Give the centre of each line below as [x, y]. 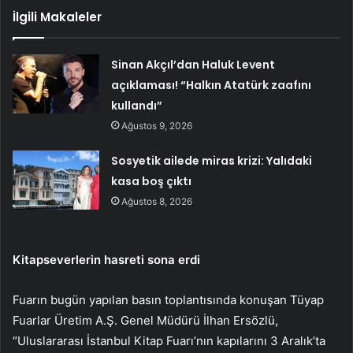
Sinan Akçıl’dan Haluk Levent [193, 65]
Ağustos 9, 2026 [157, 126]
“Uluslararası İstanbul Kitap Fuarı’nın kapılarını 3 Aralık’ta [169, 341]
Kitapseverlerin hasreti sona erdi [106, 260]
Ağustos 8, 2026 [157, 202]
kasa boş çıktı [152, 182]
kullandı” [137, 106]
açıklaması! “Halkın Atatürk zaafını [212, 85]
